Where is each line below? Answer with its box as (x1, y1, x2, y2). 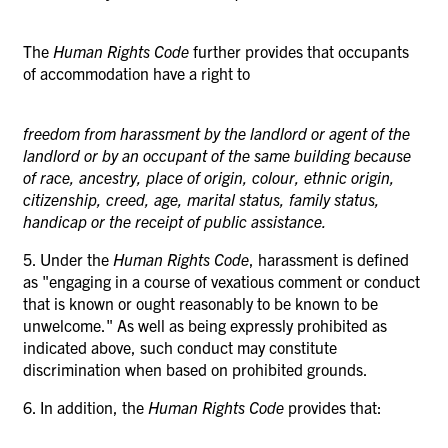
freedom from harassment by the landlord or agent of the (23, 122, 410, 143)
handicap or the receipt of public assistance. (23, 210, 327, 231)
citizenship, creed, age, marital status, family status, (23, 188, 380, 209)
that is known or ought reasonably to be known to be (23, 292, 378, 313)
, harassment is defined (249, 248, 409, 269)
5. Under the (23, 248, 113, 269)
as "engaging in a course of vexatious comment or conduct (23, 270, 420, 291)
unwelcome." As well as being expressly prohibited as (23, 314, 387, 335)
